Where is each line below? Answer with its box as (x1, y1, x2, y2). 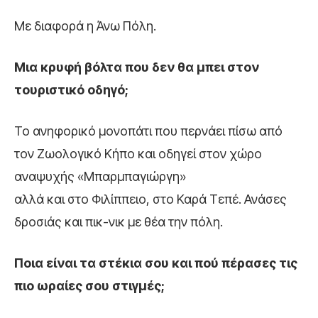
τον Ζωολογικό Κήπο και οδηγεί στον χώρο (14, 146, 262, 162)
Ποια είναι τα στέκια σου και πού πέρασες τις (14, 256, 297, 271)
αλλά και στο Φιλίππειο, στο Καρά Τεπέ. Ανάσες (14, 192, 287, 207)
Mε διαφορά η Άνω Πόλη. (14, 18, 156, 34)
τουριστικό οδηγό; (14, 82, 128, 98)
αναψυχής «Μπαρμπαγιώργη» (14, 169, 186, 185)
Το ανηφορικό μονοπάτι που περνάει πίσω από (14, 124, 283, 139)
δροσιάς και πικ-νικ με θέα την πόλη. (14, 214, 223, 230)
